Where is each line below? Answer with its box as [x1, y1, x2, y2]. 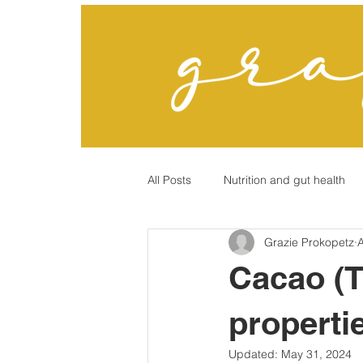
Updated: [228, 347, 281, 361]
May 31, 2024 [281, 347, 352, 361]
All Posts [147, 172, 191, 187]
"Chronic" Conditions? [180, 237, 291, 252]
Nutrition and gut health [224, 172, 345, 187]
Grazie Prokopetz [264, 234, 354, 250]
